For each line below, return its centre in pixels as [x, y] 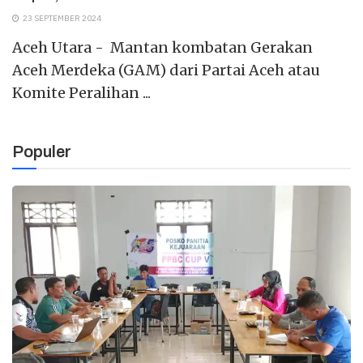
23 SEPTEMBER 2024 [61, 19]
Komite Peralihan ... [81, 93]
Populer [42, 152]
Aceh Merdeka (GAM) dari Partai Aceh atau [166, 70]
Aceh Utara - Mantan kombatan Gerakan [162, 48]
